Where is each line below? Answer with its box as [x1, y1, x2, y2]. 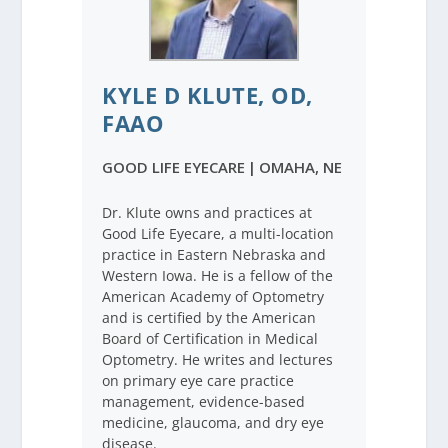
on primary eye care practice [102, 371, 295, 391]
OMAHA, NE [259, 157, 343, 178]
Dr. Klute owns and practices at [102, 203, 313, 223]
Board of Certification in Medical [102, 329, 319, 349]
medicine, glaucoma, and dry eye [102, 413, 325, 433]
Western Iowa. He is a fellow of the [102, 266, 334, 286]
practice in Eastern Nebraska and [102, 245, 327, 265]
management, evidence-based [102, 392, 306, 412]
